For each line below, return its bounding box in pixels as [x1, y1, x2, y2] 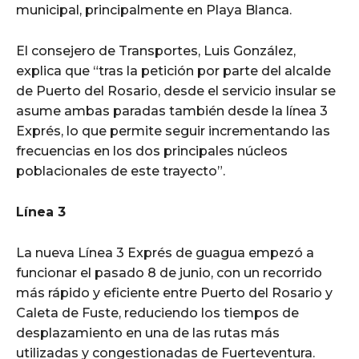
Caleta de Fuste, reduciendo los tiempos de [16, 305, 299, 321]
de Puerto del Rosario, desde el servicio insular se [16, 83, 336, 99]
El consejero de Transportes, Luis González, [16, 42, 296, 58]
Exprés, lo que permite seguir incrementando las [16, 123, 330, 139]
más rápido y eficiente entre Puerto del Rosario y [16, 284, 333, 301]
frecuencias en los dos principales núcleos [16, 143, 288, 159]
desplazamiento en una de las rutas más [16, 325, 280, 341]
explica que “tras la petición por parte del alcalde [16, 63, 331, 79]
